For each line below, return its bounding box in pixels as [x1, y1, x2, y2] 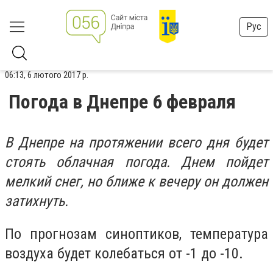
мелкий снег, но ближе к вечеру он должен [5, 173, 268, 190]
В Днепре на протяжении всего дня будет [5, 134, 268, 151]
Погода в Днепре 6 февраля [9, 90, 236, 113]
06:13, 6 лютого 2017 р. [5, 69, 88, 80]
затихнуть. [5, 193, 68, 210]
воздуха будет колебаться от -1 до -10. [5, 244, 243, 262]
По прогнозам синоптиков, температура [5, 225, 268, 243]
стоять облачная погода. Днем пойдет [5, 154, 268, 171]
